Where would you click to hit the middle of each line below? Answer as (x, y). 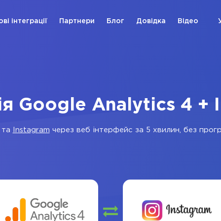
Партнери (77, 21)
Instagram (31, 130)
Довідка (151, 21)
